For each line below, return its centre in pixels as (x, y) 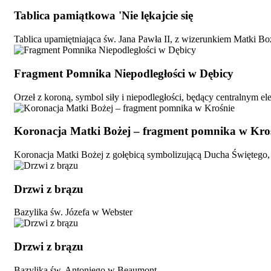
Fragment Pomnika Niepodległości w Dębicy (124, 73)
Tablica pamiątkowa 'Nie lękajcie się (103, 16)
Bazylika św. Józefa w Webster (73, 212)
